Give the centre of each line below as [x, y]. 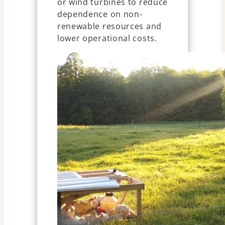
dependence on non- [100, 14]
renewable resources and [109, 26]
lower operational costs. [107, 38]
